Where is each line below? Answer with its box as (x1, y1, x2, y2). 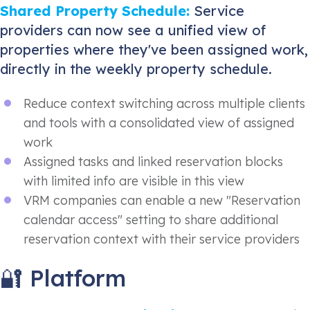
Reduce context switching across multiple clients (24, 95, 305, 112)
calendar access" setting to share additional (24, 212, 278, 228)
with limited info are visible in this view (24, 173, 244, 190)
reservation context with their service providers (24, 231, 300, 248)
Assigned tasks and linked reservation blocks (24, 154, 283, 170)
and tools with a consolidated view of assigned (24, 115, 294, 131)
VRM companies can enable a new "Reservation (24, 192, 300, 209)
